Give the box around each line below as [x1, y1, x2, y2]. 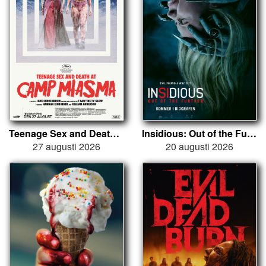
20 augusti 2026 [166, 139, 233, 153]
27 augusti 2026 [33, 139, 100, 153]
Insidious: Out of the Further [247, 126, 256, 140]
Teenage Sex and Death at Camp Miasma [110, 126, 119, 140]
